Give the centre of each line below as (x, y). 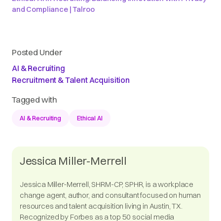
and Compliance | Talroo (53, 9)
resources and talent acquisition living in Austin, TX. (101, 206)
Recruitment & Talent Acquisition (71, 80)
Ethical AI (90, 118)
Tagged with (35, 99)
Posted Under (37, 52)
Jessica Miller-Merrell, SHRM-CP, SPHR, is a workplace (107, 184)
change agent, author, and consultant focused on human (110, 195)
